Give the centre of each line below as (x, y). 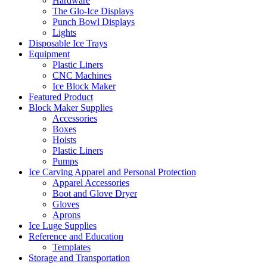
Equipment (49, 54)
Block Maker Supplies (71, 108)
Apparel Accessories (91, 183)
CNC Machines (82, 75)
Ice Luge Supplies (63, 226)
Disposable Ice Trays (68, 43)
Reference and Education (76, 236)
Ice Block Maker (84, 86)
